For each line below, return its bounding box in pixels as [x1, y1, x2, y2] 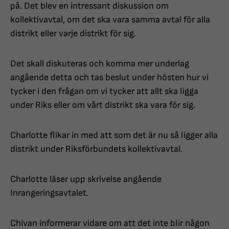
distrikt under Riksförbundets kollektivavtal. [10, 144, 182, 155]
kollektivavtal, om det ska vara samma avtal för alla [10, 14, 210, 26]
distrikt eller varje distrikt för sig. [10, 28, 136, 39]
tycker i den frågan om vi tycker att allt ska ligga [10, 86, 198, 97]
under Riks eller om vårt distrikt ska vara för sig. [10, 100, 195, 111]
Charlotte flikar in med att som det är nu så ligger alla [10, 130, 218, 141]
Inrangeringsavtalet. [10, 188, 88, 199]
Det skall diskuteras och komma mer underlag [10, 58, 189, 70]
